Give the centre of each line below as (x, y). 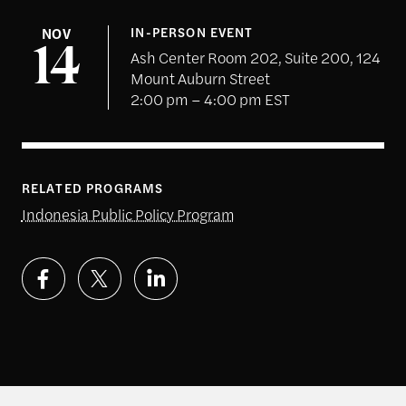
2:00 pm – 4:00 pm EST (211, 99)
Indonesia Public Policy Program (128, 213)
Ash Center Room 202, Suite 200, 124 (256, 58)
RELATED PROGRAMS (92, 188)
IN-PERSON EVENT (192, 31)
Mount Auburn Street (201, 78)
